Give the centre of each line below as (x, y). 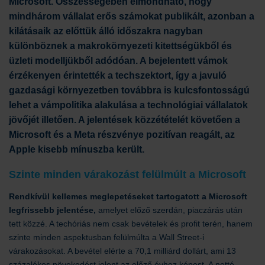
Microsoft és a (41, 135)
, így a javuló (199, 75)
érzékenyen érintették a (62, 75)
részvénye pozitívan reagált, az (165, 135)
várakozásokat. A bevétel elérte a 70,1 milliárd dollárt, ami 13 (122, 251)
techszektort (143, 75)
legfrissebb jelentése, (52, 210)
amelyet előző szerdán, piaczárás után (169, 210)
